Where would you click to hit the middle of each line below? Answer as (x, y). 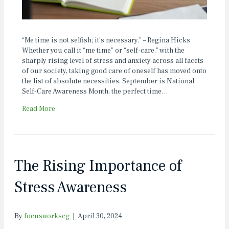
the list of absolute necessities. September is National (108, 82)
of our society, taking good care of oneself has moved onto (114, 71)
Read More (39, 109)
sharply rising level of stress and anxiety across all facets (113, 61)
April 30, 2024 (100, 216)
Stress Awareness (71, 188)
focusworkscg (47, 216)
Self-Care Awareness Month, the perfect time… (95, 92)
